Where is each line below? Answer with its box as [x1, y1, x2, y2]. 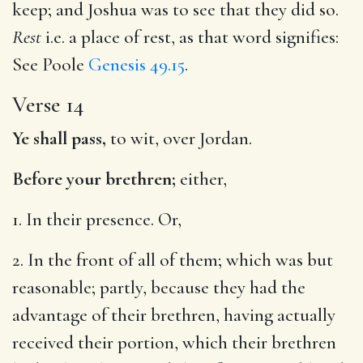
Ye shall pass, [12, 126, 106, 150]
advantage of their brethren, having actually [12, 303, 335, 327]
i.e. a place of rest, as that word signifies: [41, 25, 339, 49]
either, [176, 167, 227, 190]
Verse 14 [12, 90, 84, 118]
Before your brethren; [12, 167, 176, 190]
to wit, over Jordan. [106, 126, 252, 150]
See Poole [12, 53, 88, 76]
